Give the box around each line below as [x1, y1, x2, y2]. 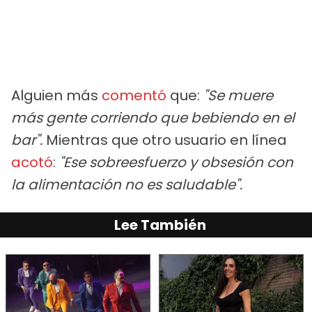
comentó [102, 85, 166, 105]
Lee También [114, 214, 206, 235]
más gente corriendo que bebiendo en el [11, 107, 295, 127]
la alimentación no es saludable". [11, 174, 242, 194]
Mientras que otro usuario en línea [46, 130, 287, 150]
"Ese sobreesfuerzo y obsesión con [59, 152, 293, 172]
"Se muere [203, 85, 273, 105]
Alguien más [11, 85, 102, 105]
